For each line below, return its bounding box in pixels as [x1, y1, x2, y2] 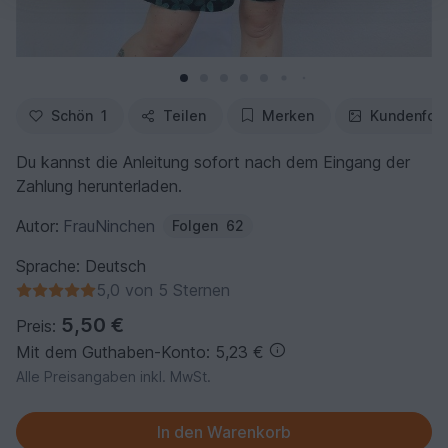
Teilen [163, 106, 206, 124]
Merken [262, 106, 314, 124]
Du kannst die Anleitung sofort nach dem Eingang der [16, 151, 410, 172]
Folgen [172, 216, 218, 234]
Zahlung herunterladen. [16, 175, 182, 196]
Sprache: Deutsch [16, 255, 146, 276]
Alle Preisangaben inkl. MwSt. [16, 367, 211, 385]
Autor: [16, 215, 59, 236]
